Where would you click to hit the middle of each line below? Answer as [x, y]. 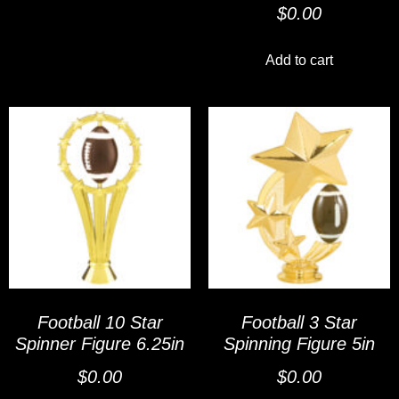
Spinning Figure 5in [299, 343]
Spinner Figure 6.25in [100, 343]
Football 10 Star [100, 322]
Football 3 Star [299, 322]
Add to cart [299, 60]
